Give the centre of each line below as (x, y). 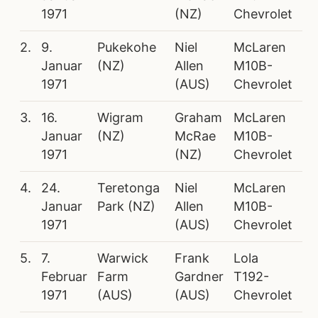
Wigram (120, 117)
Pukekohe (127, 47)
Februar (64, 276)
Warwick (123, 258)
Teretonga (128, 187)
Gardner (199, 276)
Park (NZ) (126, 206)
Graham (198, 117)
